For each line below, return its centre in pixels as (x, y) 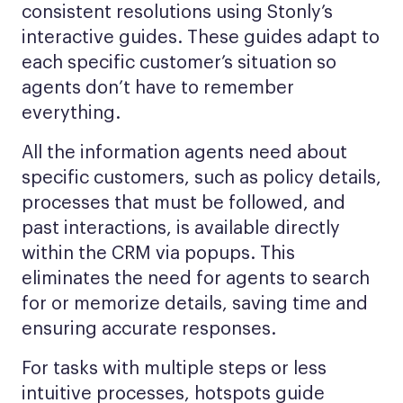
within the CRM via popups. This (158, 254)
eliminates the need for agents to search (196, 279)
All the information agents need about (184, 153)
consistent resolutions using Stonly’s (177, 13)
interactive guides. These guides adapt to (201, 38)
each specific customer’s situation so (179, 63)
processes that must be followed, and (184, 203)
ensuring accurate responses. (149, 329)
